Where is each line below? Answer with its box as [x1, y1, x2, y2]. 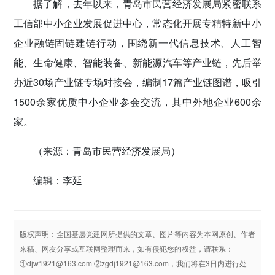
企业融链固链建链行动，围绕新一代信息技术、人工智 [14, 35, 261, 50]
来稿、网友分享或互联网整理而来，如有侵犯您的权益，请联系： [20, 242, 233, 254]
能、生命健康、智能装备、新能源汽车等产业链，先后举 [14, 55, 261, 69]
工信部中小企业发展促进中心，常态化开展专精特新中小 [14, 15, 261, 30]
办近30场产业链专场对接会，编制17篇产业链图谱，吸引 [14, 74, 261, 89]
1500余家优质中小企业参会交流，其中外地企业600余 [14, 94, 261, 109]
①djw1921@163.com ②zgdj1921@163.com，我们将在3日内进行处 [20, 257, 247, 268]
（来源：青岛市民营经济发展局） [33, 143, 180, 158]
